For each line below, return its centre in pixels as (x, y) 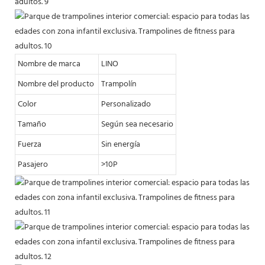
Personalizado (126, 104)
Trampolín (119, 84)
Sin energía (121, 144)
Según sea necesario (137, 124)
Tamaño (32, 124)
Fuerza (30, 144)
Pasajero (33, 164)
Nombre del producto (57, 84)
